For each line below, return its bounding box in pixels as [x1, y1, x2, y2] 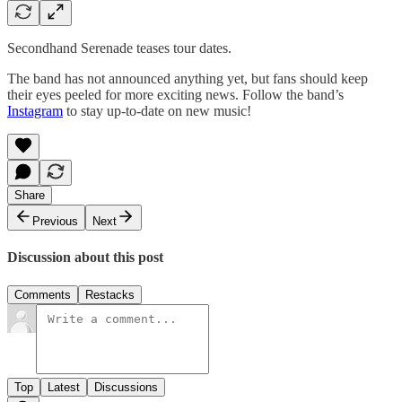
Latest [48, 380, 80, 394]
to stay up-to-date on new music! [63, 103, 251, 119]
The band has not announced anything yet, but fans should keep [7, 71, 368, 87]
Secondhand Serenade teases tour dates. [7, 40, 232, 57]
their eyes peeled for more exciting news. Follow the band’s [7, 87, 344, 103]
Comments [14, 287, 71, 301]
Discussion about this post [7, 249, 163, 266]
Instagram [7, 103, 63, 119]
